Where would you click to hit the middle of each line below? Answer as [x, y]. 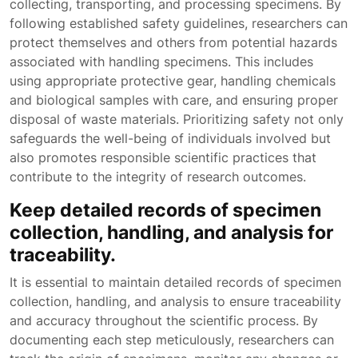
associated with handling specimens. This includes [161, 62]
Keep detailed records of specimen [165, 210]
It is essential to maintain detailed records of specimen [175, 282]
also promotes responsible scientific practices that [163, 157]
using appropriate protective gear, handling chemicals [173, 81]
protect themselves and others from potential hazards [173, 42]
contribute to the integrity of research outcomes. [158, 177]
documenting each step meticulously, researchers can [172, 340]
